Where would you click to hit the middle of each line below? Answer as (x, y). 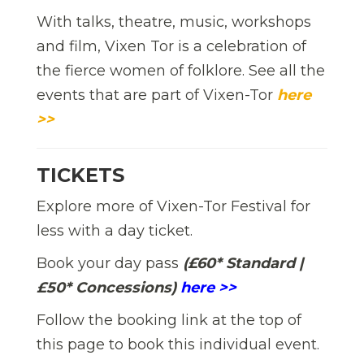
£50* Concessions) (106, 288)
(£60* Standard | (243, 264)
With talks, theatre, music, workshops (174, 22)
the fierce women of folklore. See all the (181, 71)
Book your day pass (110, 264)
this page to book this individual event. (180, 345)
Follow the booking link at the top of (169, 321)
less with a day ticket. (117, 231)
